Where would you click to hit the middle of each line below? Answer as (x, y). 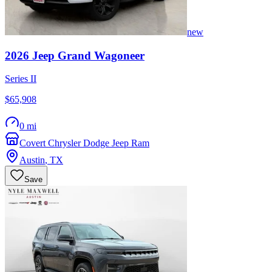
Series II (21, 79)
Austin (32, 160)
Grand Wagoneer (101, 55)
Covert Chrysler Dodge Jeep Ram (84, 143)
